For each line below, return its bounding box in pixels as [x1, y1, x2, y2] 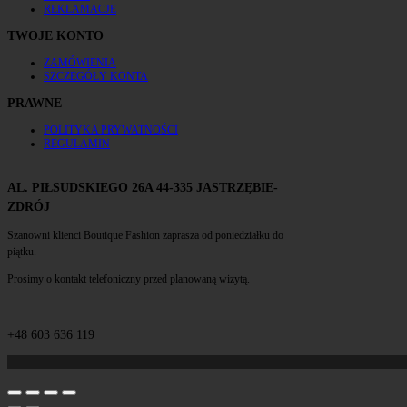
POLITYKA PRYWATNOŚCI [44, 124, 178, 137]
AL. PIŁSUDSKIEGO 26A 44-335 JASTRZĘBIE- [7, 181, 278, 195]
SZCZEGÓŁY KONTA [44, 70, 148, 84]
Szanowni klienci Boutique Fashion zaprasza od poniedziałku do [7, 229, 283, 243]
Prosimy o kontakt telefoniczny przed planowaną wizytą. [7, 273, 250, 286]
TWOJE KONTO [7, 29, 104, 44]
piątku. [7, 245, 36, 259]
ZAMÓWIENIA [44, 56, 116, 70]
